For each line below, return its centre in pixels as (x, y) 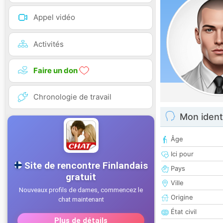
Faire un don (56, 70)
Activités (49, 44)
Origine (181, 197)
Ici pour (181, 154)
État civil (183, 212)
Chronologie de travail (72, 97)
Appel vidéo (54, 17)
